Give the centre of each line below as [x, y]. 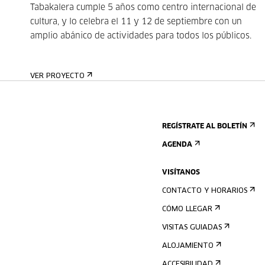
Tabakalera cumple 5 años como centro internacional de [143, 8]
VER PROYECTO [57, 76]
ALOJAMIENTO [188, 246]
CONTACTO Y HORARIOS [205, 191]
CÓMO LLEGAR [187, 209]
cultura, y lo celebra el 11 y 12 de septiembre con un [136, 22]
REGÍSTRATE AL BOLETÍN [205, 127]
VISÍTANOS [181, 173]
